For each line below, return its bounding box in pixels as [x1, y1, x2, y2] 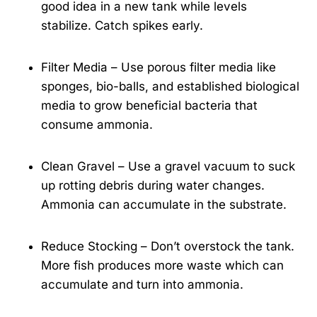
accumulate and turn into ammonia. [41, 277, 243, 292]
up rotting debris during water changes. [41, 178, 265, 193]
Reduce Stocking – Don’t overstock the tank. [41, 239, 294, 254]
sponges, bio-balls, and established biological [41, 79, 299, 94]
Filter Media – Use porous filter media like [41, 60, 276, 75]
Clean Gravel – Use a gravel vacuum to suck [41, 159, 295, 174]
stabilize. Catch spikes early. [41, 18, 203, 33]
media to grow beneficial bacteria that [41, 98, 258, 113]
